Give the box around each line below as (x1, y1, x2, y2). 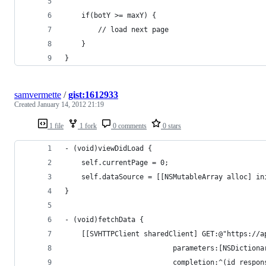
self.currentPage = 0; (65, 158, 169, 167)
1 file (47, 121, 64, 130)
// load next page (65, 25, 169, 34)
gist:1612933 (68, 89, 118, 100)
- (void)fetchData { (65, 215, 144, 224)
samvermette (14, 89, 61, 100)
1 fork (78, 121, 97, 130)
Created (14, 100, 37, 109)
